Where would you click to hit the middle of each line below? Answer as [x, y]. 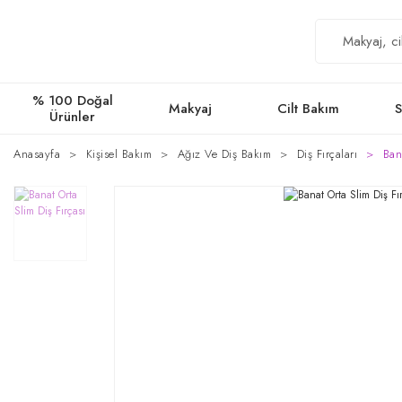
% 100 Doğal [72, 100]
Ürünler [73, 117]
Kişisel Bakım [118, 154]
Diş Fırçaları [327, 154]
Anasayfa [37, 154]
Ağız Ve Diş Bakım [224, 154]
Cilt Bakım [308, 109]
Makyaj [191, 109]
